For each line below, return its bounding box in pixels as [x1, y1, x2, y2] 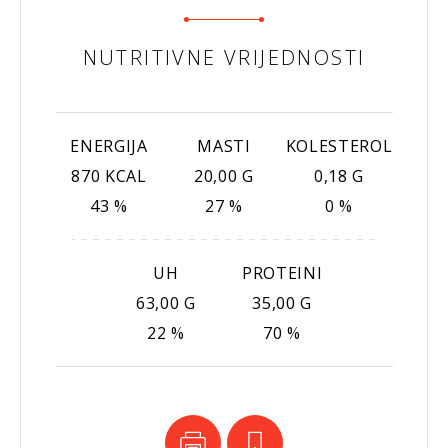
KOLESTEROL [285, 134, 393, 157]
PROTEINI [241, 261, 323, 284]
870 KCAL [71, 164, 147, 187]
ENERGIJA [70, 134, 148, 157]
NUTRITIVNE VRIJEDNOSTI [82, 43, 366, 71]
